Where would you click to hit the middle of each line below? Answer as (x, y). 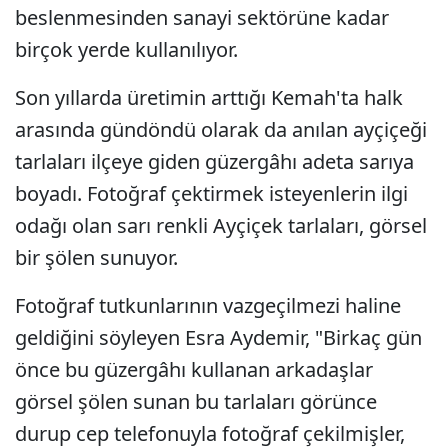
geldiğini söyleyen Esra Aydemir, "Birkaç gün (218, 337)
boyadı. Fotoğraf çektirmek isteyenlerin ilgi (211, 193)
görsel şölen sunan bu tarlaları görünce (196, 401)
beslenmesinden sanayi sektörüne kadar (202, 17)
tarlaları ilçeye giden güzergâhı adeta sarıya (214, 161)
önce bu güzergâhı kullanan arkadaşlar (194, 369)
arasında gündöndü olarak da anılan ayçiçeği (221, 129)
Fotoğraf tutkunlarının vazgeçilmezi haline (208, 305)
